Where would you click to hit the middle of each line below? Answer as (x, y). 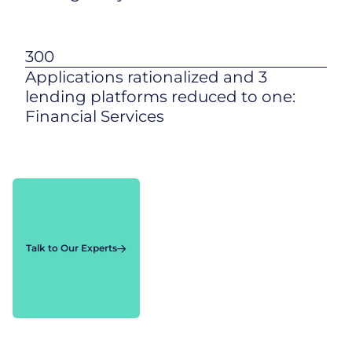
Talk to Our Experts (71, 248)
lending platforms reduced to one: (160, 97)
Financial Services (95, 116)
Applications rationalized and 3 (146, 77)
